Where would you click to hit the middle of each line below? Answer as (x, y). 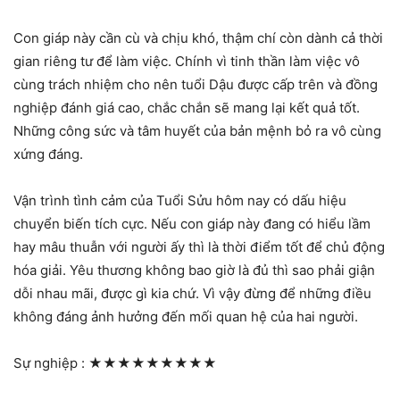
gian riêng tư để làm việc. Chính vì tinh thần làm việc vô (187, 61)
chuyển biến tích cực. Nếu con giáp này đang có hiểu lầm (192, 223)
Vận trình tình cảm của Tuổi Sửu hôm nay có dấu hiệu (180, 200)
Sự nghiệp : (51, 362)
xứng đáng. (48, 154)
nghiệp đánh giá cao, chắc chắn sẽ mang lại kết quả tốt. (187, 107)
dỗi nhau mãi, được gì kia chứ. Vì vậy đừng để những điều (192, 293)
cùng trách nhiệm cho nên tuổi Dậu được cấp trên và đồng (196, 84)
